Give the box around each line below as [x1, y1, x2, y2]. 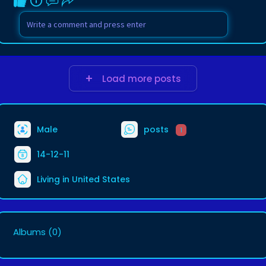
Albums [13, 226, 46, 238]
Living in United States [34, 173, 130, 185]
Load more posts [97, 72, 181, 85]
